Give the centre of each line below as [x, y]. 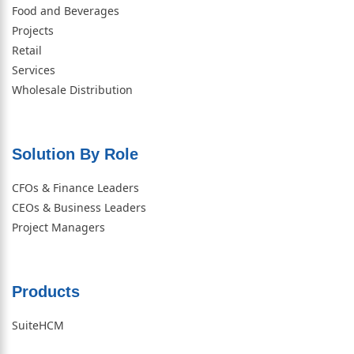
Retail [27, 51]
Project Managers [58, 228]
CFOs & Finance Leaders [75, 188]
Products [46, 292]
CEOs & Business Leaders [79, 208]
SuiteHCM [38, 326]
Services [34, 70]
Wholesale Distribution [72, 90]
